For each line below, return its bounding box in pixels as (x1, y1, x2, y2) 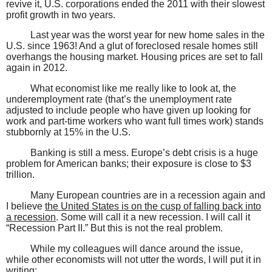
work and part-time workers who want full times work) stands (6, 116, 263, 127)
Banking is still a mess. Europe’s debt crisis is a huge (30, 148, 258, 158)
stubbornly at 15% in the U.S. (6, 127, 131, 138)
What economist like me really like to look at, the (30, 83, 236, 94)
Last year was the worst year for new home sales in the (30, 30, 265, 41)
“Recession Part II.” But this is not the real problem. (6, 222, 223, 233)
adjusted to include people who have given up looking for (6, 105, 251, 116)
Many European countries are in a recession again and (30, 189, 265, 200)
